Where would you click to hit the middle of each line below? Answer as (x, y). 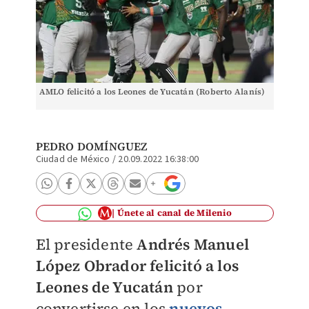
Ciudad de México (73, 159)
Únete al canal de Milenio (174, 213)
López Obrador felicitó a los (137, 266)
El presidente (86, 244)
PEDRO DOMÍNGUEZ (91, 146)
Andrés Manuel (193, 244)
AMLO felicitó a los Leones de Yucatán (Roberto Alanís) (152, 92)
